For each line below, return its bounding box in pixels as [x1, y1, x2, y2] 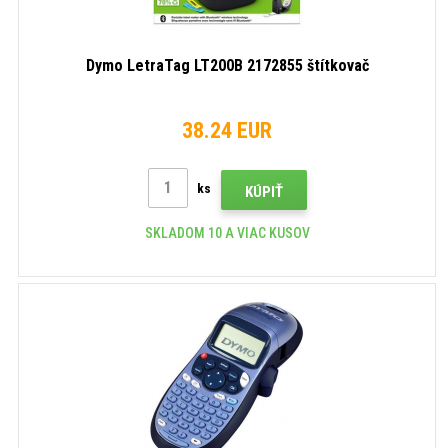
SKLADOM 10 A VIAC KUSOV [144, 224, 310, 241]
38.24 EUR [182, 117, 272, 143]
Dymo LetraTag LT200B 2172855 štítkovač [85, 55, 369, 75]
